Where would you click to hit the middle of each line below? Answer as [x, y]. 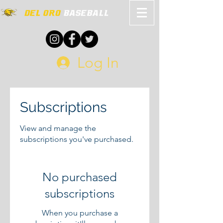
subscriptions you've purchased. [77, 139]
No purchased [80, 177]
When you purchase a [80, 213]
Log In [98, 63]
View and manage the [58, 128]
